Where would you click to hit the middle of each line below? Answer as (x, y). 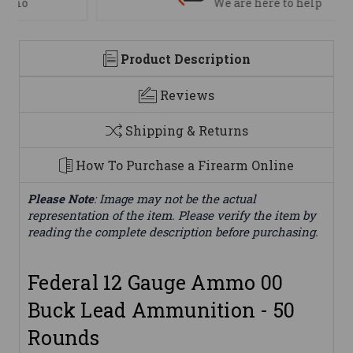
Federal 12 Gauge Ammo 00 (155, 283)
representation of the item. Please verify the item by (172, 216)
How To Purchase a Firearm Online (185, 165)
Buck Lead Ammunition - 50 (162, 310)
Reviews (187, 95)
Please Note (61, 199)
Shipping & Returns (186, 130)
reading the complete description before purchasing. (173, 232)
